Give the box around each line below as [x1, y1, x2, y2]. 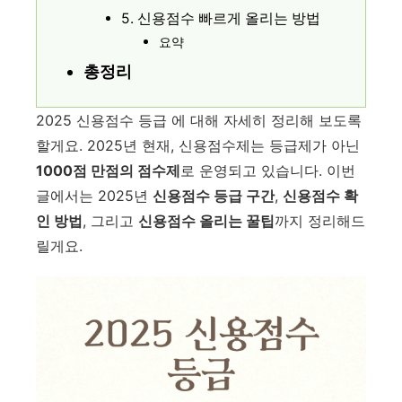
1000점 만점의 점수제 [36, 162, 180, 179]
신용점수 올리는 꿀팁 [138, 212, 275, 230]
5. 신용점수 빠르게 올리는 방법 [121, 10, 320, 27]
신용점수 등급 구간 [153, 187, 275, 205]
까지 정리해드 [275, 212, 365, 230]
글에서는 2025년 [36, 187, 153, 205]
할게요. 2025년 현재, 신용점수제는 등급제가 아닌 [36, 136, 360, 154]
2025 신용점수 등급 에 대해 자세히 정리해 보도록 [36, 111, 362, 129]
